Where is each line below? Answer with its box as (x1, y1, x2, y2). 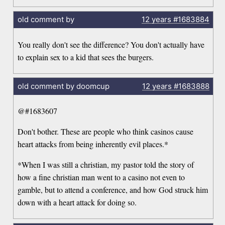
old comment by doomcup (17, 81, 109, 91)
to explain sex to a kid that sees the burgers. (18, 51, 154, 62)
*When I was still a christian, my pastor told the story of (18, 159, 194, 170)
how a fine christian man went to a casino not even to (18, 172, 185, 183)
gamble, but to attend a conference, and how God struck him (18, 184, 208, 195)
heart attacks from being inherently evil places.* (18, 139, 169, 150)
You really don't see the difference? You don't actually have (18, 39, 205, 50)
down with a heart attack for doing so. (18, 197, 137, 208)
